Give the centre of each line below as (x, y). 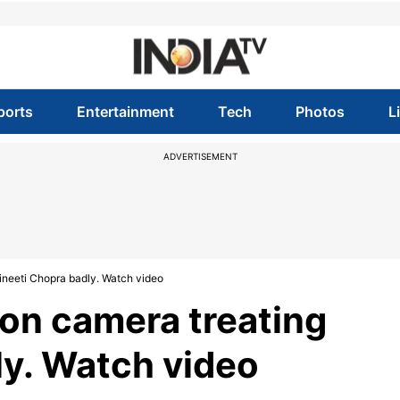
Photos (321, 112)
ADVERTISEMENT (200, 156)
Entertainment (125, 112)
